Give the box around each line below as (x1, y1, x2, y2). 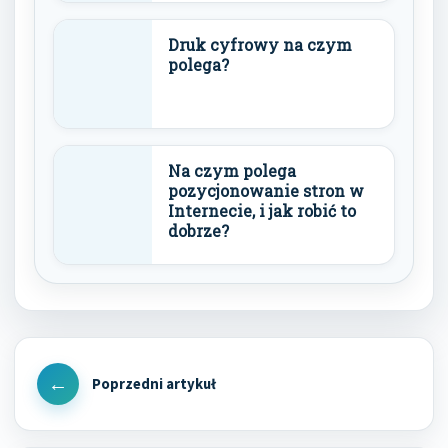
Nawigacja (13, 333, 140, 367)
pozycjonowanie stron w (168, 180, 364, 201)
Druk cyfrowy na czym (168, 34, 352, 55)
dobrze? (168, 220, 229, 241)
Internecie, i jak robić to (168, 200, 356, 221)
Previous (36, 384, 95, 405)
